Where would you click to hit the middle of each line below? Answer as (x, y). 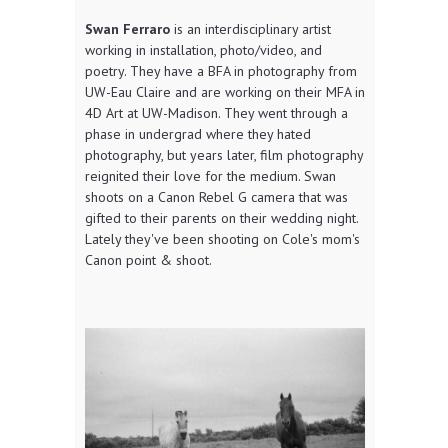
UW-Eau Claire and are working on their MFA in (225, 91)
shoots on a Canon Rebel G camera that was (216, 196)
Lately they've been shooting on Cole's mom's (222, 238)
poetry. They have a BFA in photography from (221, 70)
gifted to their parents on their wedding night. (221, 217)
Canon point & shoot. (148, 259)
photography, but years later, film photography (224, 154)
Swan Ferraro (127, 28)
